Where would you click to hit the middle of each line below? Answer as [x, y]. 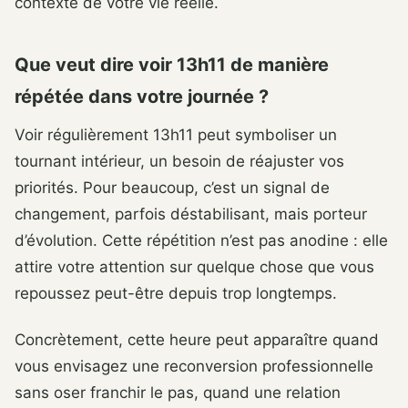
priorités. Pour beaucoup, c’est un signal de [172, 187]
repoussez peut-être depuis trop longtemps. [176, 293]
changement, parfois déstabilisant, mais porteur [191, 214]
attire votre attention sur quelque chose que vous [194, 266]
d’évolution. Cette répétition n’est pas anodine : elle [201, 240]
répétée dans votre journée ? [142, 96]
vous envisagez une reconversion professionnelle [194, 366]
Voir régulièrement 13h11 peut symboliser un [176, 134]
